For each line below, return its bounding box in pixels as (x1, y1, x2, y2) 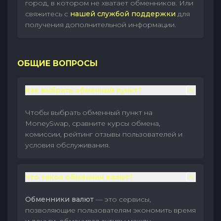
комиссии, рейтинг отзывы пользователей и (25, 130, 183, 139)
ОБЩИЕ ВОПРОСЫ (17, 59, 98, 68)
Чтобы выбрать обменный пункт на (25, 108, 152, 117)
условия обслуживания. (25, 141, 110, 149)
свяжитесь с (25, 9, 70, 18)
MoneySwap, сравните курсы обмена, (25, 119, 160, 128)
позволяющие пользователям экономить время (25, 206, 196, 215)
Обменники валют (25, 195, 96, 204)
